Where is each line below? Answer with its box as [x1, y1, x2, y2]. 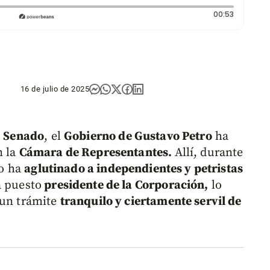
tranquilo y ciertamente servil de [60, 194, 242, 210]
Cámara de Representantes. [19, 145, 175, 161]
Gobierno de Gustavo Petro [64, 129, 212, 145]
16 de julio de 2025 [20, 84, 90, 94]
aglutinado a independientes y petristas [24, 162, 243, 177]
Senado [3, 129, 45, 145]
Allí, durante [174, 145, 243, 161]
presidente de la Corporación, [42, 178, 209, 193]
